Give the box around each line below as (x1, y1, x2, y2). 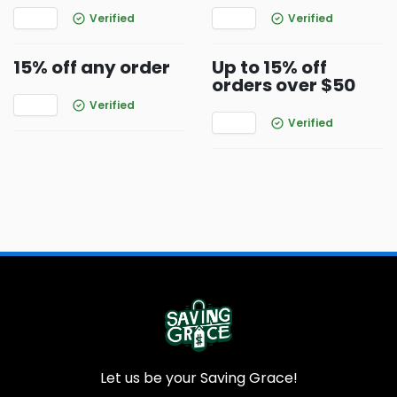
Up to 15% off (212, 55, 327, 80)
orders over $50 (212, 73, 355, 97)
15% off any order (13, 55, 170, 80)
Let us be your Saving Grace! (99, 368, 298, 388)
